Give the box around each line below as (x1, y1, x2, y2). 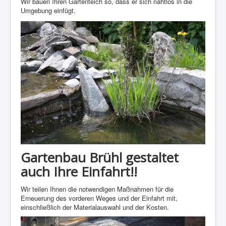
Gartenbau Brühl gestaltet (21, 148, 179, 167)
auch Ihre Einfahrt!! (21, 162, 137, 181)
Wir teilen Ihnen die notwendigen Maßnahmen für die (21, 184, 174, 194)
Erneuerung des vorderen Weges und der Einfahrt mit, (21, 193, 178, 203)
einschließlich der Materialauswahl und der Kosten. (21, 202, 169, 212)
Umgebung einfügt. (21, 5, 76, 15)
